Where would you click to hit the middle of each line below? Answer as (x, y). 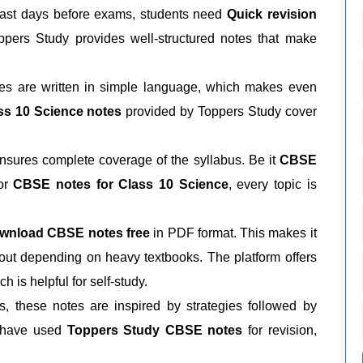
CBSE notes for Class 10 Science (121, 184)
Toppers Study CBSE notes (155, 330)
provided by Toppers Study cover (219, 111)
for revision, (280, 330)
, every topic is (272, 184)
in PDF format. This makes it (233, 233)
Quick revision (272, 14)
